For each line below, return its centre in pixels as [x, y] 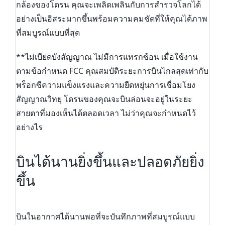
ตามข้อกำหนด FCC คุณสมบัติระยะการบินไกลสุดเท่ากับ [112, 71]
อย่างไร [29, 127]
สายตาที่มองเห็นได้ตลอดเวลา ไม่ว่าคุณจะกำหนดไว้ [106, 113]
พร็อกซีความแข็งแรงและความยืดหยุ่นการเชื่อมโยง [105, 85]
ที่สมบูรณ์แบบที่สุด [48, 32]
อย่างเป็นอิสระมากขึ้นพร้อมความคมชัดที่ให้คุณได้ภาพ [111, 18]
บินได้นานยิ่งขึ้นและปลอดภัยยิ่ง [110, 162]
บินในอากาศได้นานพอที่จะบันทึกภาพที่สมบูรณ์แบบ [105, 217]
